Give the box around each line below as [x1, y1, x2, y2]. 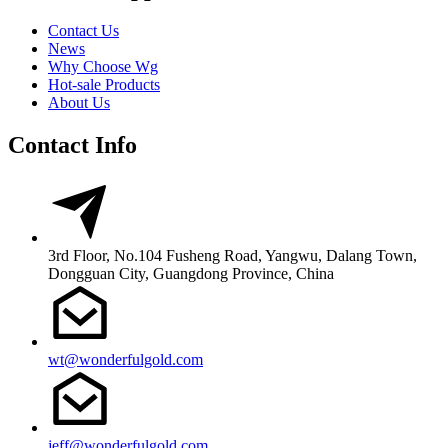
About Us [48, 94, 110, 112]
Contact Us [48, 22, 119, 40]
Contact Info [8, 132, 137, 159]
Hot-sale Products [48, 76, 160, 94]
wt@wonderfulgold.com [48, 350, 203, 368]
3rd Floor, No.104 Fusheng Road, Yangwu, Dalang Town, [48, 246, 417, 264]
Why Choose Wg [48, 58, 158, 76]
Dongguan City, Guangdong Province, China [48, 264, 334, 282]
